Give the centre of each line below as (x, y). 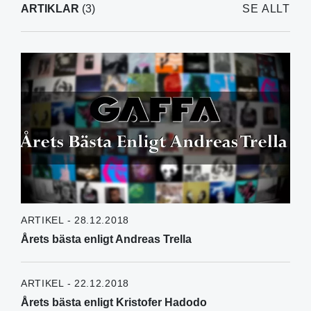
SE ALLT (266, 8)
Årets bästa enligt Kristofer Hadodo (114, 303)
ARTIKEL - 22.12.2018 (75, 284)
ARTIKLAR (50, 8)
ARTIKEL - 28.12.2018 (75, 220)
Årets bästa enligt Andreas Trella (106, 239)
